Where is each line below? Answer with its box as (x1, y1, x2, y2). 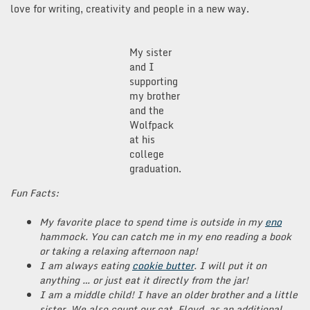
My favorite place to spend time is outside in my (39, 213, 265, 230)
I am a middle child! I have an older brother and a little (39, 286, 298, 302)
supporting (129, 73, 178, 89)
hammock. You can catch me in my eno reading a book (39, 228, 291, 244)
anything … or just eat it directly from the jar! (39, 271, 248, 288)
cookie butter (132, 257, 194, 273)
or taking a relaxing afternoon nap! (39, 242, 198, 259)
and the (129, 102, 164, 118)
